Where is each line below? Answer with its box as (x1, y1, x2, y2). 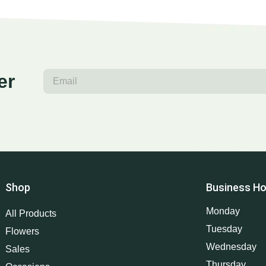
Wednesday (205, 241, 256, 252)
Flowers (5, 226, 40, 236)
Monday (205, 205, 240, 216)
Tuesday (205, 223, 242, 234)
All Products (5, 208, 57, 218)
